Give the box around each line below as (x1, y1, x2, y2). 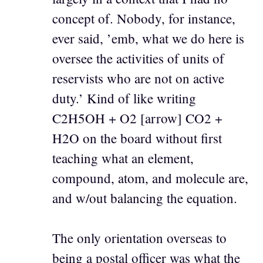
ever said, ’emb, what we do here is (52, 29, 244, 47)
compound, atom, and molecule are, (52, 168, 248, 187)
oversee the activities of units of (52, 49, 224, 67)
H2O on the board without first (52, 129, 222, 147)
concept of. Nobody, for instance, (52, 9, 235, 27)
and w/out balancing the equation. (52, 188, 237, 207)
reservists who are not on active (52, 69, 224, 87)
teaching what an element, (52, 149, 194, 167)
